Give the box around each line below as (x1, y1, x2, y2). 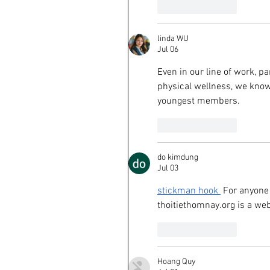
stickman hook (157, 185, 218, 197)
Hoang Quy (157, 257, 196, 267)
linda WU (157, 34, 189, 44)
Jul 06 (157, 45, 178, 55)
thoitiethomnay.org (157, 199, 235, 212)
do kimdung (157, 152, 198, 163)
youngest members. (157, 95, 240, 107)
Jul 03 (157, 163, 178, 174)
